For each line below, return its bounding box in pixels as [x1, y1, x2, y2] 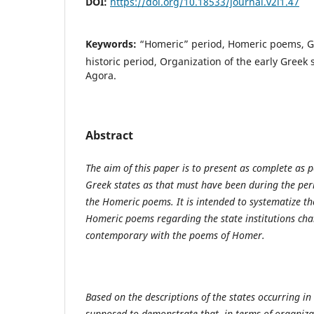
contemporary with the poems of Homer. [86, 228, 265, 242]
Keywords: [86, 36, 139, 50]
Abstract [86, 127, 133, 143]
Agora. [86, 68, 116, 82]
